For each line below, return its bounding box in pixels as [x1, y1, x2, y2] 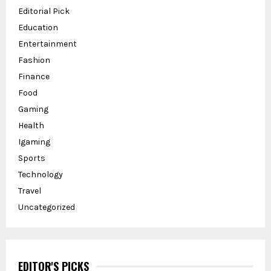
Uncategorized [18, 202, 75, 213]
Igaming [18, 137, 50, 148]
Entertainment [18, 39, 77, 50]
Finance [18, 71, 50, 82]
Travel [18, 186, 41, 197]
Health [18, 120, 44, 131]
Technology [18, 169, 63, 180]
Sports [18, 153, 45, 164]
